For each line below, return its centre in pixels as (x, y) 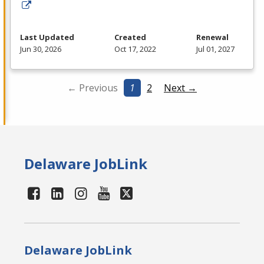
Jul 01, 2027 (215, 49)
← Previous (93, 88)
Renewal (212, 37)
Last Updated (47, 37)
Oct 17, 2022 (135, 49)
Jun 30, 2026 (41, 49)
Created (130, 37)
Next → (180, 88)
